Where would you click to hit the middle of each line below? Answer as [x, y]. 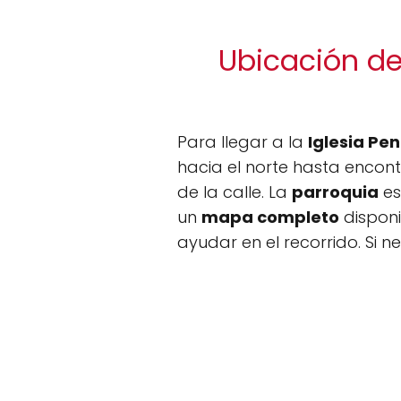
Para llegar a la [243, 142]
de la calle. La [235, 192]
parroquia [335, 192]
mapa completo [270, 217]
